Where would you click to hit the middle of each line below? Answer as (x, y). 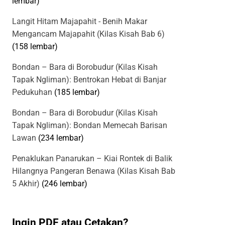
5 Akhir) (26, 184)
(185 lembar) (77, 92)
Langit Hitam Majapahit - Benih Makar (80, 22)
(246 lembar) (65, 184)
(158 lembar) (35, 47)
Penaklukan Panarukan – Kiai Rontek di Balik (92, 159)
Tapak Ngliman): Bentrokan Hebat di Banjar (89, 80)
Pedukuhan (32, 92)
